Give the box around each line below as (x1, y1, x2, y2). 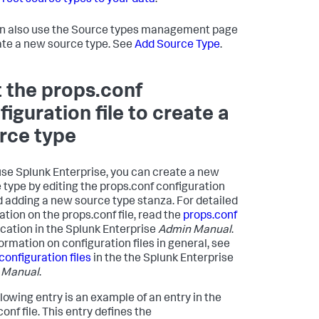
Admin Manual (158, 225, 231, 237)
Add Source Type (135, 40, 220, 52)
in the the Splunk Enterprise (91, 253, 234, 266)
